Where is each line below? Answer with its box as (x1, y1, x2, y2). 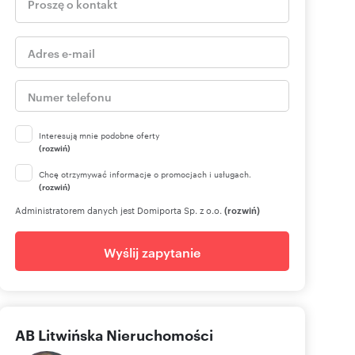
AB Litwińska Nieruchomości (15, 324, 213, 345)
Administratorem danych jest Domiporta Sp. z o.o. (15, 204, 224, 217)
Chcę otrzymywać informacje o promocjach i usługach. (39, 168, 251, 181)
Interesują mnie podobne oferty (39, 129, 159, 142)
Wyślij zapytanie (104, 243, 200, 261)
